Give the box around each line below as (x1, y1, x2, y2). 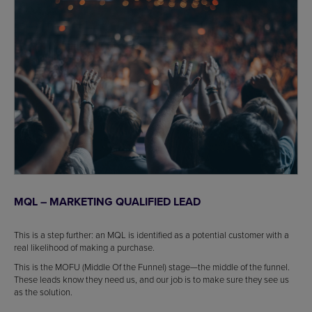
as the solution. (14, 285, 72, 298)
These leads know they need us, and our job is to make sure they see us (14, 272, 289, 286)
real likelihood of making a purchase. (14, 240, 155, 253)
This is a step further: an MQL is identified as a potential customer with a (14, 228, 289, 241)
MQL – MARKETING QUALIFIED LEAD (14, 193, 201, 210)
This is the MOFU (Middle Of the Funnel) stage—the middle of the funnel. (14, 260, 290, 273)
